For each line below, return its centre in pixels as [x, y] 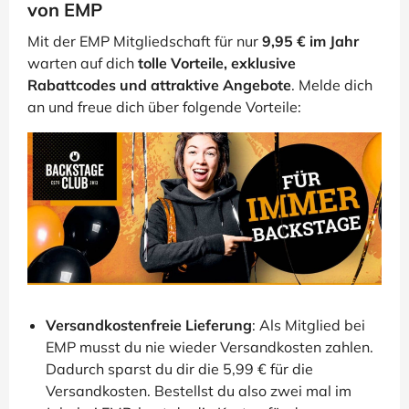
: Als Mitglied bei [309, 325]
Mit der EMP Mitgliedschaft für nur [145, 42]
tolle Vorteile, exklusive [217, 63]
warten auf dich [83, 63]
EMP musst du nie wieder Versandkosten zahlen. [210, 347]
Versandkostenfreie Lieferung [149, 325]
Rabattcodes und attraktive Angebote [159, 85]
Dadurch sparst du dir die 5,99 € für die [179, 369]
